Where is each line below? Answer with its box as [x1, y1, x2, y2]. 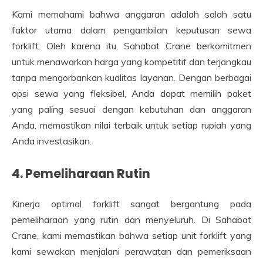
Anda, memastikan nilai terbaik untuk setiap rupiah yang [12, 119, 251, 131]
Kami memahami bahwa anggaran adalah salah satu [12, 8, 251, 20]
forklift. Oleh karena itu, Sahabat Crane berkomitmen [12, 39, 251, 52]
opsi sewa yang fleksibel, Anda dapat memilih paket [12, 87, 251, 99]
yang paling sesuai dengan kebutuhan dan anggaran [12, 103, 251, 115]
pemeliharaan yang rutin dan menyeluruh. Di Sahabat [12, 213, 251, 225]
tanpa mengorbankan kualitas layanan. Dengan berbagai [12, 71, 251, 83]
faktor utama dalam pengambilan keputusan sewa [12, 23, 251, 36]
